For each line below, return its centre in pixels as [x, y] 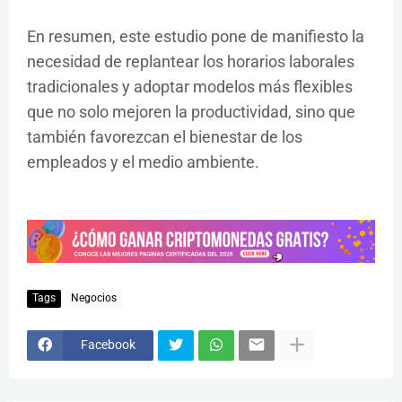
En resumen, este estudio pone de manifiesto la [196, 36]
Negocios [94, 298]
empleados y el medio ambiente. [143, 162]
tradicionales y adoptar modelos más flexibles [190, 87]
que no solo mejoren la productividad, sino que [191, 112]
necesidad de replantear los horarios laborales [191, 61]
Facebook [108, 345]
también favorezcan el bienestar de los [165, 137]
